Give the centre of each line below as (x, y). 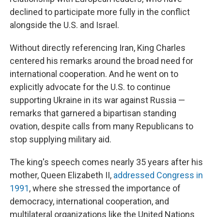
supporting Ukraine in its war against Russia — (97, 100)
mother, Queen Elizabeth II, (62, 175)
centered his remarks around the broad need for (101, 61)
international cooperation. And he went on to (94, 74)
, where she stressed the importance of (105, 188)
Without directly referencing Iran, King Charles (98, 47)
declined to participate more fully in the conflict (100, 12)
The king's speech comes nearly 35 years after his (106, 162)
